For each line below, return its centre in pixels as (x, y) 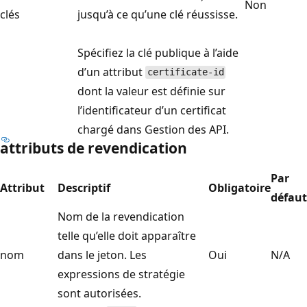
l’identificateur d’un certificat (152, 110)
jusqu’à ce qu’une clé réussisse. (158, 14)
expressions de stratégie (121, 274)
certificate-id (185, 72)
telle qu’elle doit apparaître (127, 235)
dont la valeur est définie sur (151, 91)
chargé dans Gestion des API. (153, 129)
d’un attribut (111, 72)
